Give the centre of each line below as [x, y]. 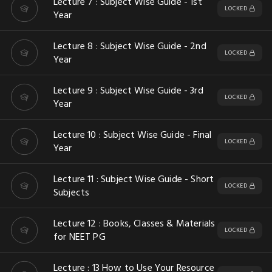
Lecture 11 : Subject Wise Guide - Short [134, 179]
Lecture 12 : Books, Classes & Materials [134, 223]
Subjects [72, 192]
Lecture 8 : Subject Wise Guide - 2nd [130, 46]
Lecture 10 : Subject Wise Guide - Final [133, 135]
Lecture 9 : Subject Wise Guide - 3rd [128, 90]
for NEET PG [80, 237]
